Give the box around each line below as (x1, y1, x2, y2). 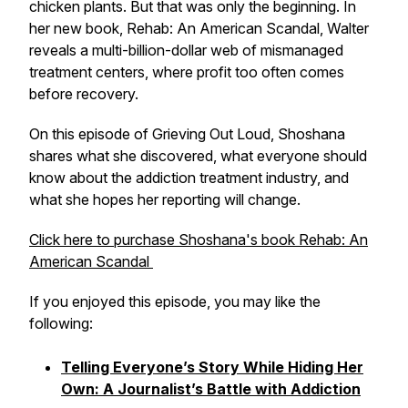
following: (29, 314, 97, 332)
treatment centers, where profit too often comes (29, 63, 344, 81)
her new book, (29, 19, 127, 37)
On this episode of (29, 125, 152, 143)
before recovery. (29, 85, 138, 103)
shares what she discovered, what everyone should (29, 147, 367, 165)
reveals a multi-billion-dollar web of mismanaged (29, 41, 343, 59)
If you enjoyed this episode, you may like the (29, 292, 321, 311)
